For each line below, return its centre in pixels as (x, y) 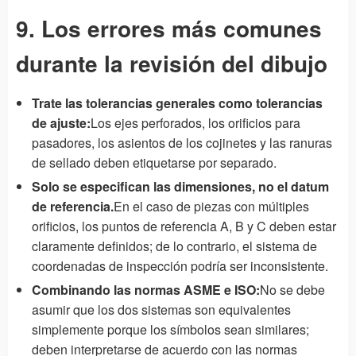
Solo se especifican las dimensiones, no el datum (180, 186)
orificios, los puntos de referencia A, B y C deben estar (184, 226)
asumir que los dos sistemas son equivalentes (161, 309)
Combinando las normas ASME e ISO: (146, 289)
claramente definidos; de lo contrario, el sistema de (174, 246)
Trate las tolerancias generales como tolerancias (177, 103)
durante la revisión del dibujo (172, 63)
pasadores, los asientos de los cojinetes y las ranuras (182, 142)
